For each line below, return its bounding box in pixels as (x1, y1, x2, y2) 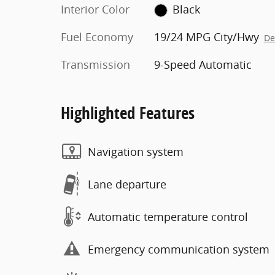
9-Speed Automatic (153, 57, 252, 72)
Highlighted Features (61, 101, 195, 124)
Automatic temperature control (88, 209, 248, 224)
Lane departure (88, 176, 166, 192)
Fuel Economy (61, 29, 133, 44)
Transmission (61, 57, 130, 72)
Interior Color (61, 2, 130, 17)
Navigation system (88, 144, 184, 159)
